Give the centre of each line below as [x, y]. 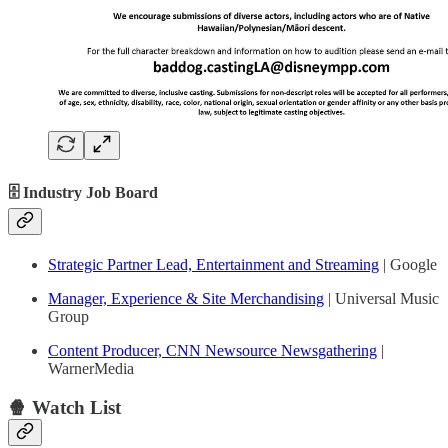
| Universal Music [381, 299]
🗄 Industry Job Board [83, 193]
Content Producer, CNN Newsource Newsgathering [212, 351]
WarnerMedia [91, 369]
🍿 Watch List [64, 408]
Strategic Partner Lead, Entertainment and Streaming [213, 265]
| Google [408, 265]
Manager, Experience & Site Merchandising [186, 299]
